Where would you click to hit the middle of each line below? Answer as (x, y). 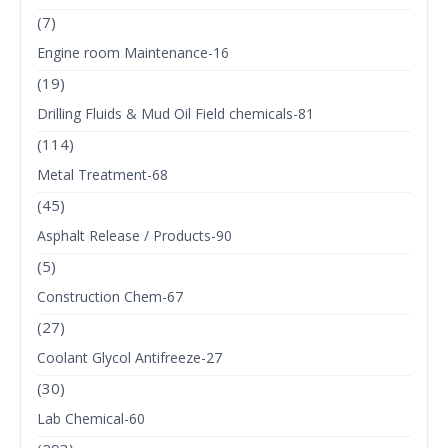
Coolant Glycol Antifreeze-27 (129, 358)
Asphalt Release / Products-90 (134, 236)
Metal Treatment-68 (102, 175)
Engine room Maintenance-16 (133, 53)
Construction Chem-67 (110, 297)
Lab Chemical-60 (91, 419)
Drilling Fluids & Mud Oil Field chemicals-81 (175, 114)
